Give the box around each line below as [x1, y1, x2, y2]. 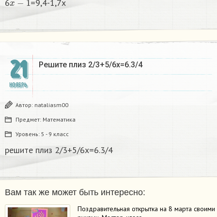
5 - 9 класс [41, 130, 69, 138]
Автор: [15, 101, 34, 109]
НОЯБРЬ [9, 81, 27, 89]
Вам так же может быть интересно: [5, 187, 145, 198]
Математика [43, 116, 76, 124]
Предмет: [15, 116, 43, 124]
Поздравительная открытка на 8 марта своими [77, 204, 216, 214]
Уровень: [15, 130, 41, 138]
